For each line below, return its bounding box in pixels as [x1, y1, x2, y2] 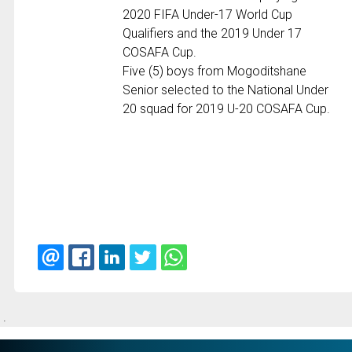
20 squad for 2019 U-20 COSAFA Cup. [123, 101, 331, 117]
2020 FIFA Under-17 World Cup [123, 7, 293, 23]
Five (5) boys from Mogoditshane [123, 64, 307, 79]
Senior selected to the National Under [123, 82, 329, 98]
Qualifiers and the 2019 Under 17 [123, 26, 302, 42]
